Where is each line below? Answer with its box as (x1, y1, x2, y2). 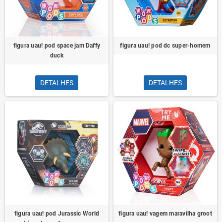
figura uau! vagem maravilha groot (118, 210, 212, 217)
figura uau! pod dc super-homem (120, 42, 211, 49)
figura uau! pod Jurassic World (14, 210, 100, 217)
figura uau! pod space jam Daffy (13, 42, 101, 49)
